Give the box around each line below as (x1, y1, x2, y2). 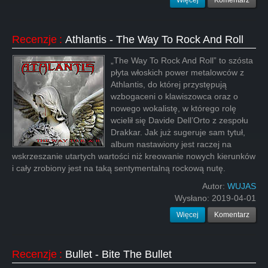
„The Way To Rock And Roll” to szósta (111, 56, 253, 65)
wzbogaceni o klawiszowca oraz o (111, 92, 238, 101)
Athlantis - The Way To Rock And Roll (65, 33, 243, 45)
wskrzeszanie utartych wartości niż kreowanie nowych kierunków (12, 151, 255, 161)
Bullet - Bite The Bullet (65, 248, 172, 260)
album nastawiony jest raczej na (111, 139, 232, 149)
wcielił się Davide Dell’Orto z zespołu (111, 115, 248, 125)
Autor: (202, 181, 227, 191)
